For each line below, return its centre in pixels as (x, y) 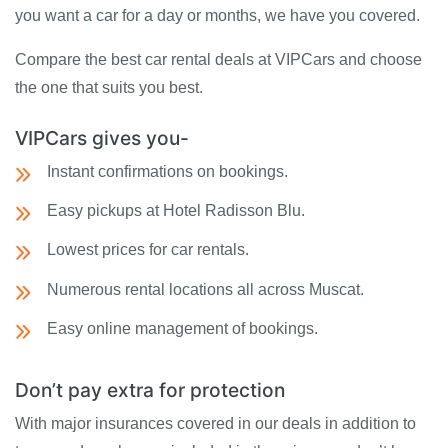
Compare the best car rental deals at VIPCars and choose (218, 60)
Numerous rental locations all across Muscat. (205, 289)
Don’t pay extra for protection (150, 390)
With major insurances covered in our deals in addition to (215, 424)
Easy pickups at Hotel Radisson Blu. (176, 211)
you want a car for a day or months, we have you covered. (217, 16)
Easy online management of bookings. (182, 328)
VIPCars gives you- (102, 138)
